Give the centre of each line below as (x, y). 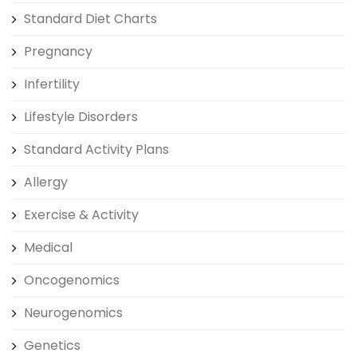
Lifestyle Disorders (81, 117)
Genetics (52, 345)
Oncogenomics (72, 280)
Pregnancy (58, 51)
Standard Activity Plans (96, 149)
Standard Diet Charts (90, 19)
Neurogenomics (73, 313)
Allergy (46, 182)
